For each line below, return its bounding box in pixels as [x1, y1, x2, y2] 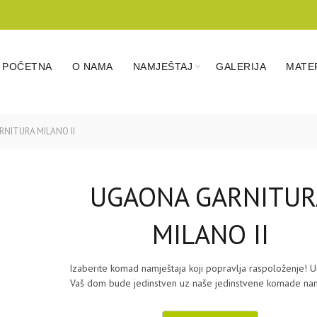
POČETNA [2, 61, 52, 72]
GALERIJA [216, 61, 266, 72]
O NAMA [71, 61, 113, 72]
